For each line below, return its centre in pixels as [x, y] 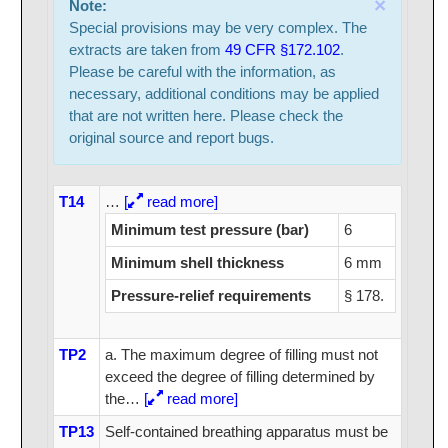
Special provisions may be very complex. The [217, 28]
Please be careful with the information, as [202, 72]
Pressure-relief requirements [210, 296]
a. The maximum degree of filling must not [241, 355]
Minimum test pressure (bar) [209, 230]
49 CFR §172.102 [282, 50]
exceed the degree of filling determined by [239, 377]
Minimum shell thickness [197, 263]
